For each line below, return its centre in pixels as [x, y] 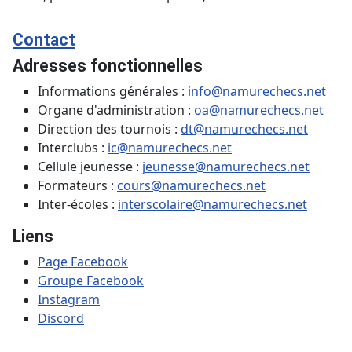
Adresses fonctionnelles [108, 66]
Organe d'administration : [116, 110]
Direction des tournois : [109, 129]
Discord [61, 319]
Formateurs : [77, 186]
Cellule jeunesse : [90, 167]
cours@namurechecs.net [191, 186]
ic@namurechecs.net [170, 148]
